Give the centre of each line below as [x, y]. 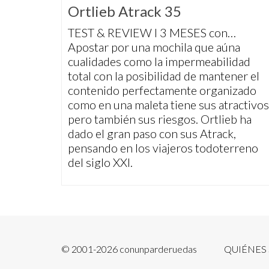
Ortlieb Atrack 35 [125, 11]
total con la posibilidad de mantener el [164, 76]
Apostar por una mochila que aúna [154, 47]
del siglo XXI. [100, 162]
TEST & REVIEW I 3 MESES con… [152, 33]
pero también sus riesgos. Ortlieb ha [160, 119]
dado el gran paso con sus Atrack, [152, 134]
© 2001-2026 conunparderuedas [129, 249]
